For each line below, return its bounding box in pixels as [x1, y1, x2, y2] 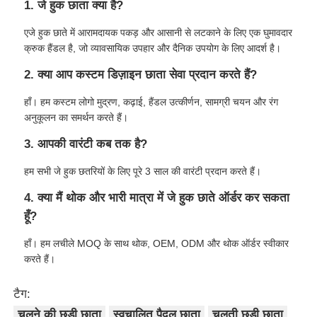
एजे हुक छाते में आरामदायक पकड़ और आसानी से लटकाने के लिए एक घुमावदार [24, 27, 293, 39]
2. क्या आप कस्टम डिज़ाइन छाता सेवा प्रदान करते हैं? [24, 68, 258, 82]
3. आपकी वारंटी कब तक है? [24, 137, 148, 151]
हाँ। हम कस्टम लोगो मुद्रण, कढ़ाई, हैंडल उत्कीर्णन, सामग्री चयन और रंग [24, 96, 279, 108]
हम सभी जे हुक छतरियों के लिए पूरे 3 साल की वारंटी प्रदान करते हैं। [24, 166, 262, 178]
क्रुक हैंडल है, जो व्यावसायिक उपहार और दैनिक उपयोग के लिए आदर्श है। [24, 42, 282, 54]
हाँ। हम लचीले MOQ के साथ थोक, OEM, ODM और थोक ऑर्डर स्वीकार [24, 238, 289, 250]
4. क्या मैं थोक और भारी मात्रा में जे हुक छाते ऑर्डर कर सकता [24, 191, 290, 205]
